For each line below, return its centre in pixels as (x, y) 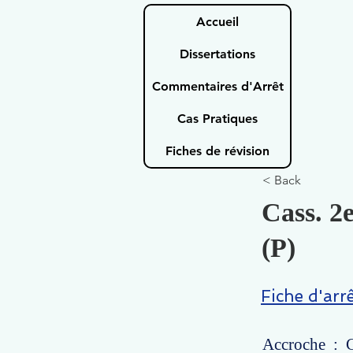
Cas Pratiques (217, 119)
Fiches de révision (217, 151)
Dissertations (217, 54)
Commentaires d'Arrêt (217, 86)
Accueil (217, 22)
